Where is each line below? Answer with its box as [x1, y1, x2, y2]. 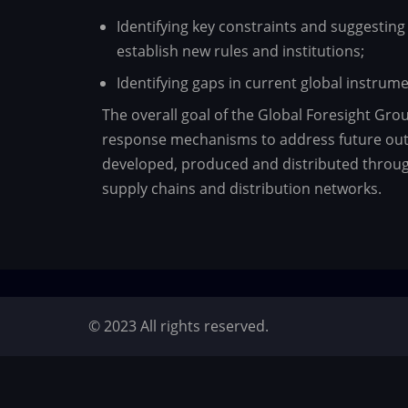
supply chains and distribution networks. [102, 178, 382, 199]
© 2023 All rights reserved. [88, 316, 269, 337]
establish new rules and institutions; [117, 41, 364, 61]
